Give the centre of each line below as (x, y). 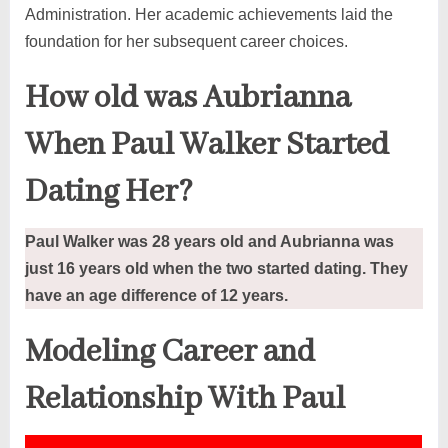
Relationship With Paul (184, 399)
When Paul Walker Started (206, 145)
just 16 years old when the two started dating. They (216, 268)
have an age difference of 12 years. (156, 295)
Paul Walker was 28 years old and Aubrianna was (209, 241)
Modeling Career (140, 352)
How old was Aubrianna (187, 98)
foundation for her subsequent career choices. (186, 41)
